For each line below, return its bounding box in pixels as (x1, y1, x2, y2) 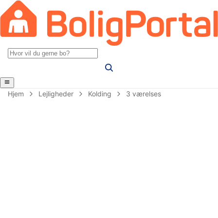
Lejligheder (38, 89, 73, 98)
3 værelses (126, 89, 161, 98)
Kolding (88, 89, 111, 98)
